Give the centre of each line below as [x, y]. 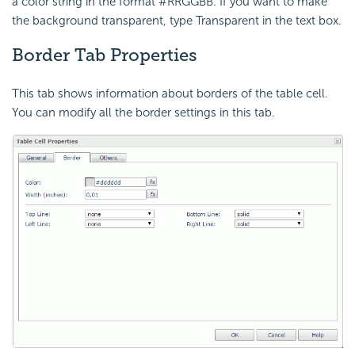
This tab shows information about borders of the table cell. [170, 93]
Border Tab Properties [105, 55]
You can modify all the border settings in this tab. [143, 112]
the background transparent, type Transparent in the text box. [177, 21]
